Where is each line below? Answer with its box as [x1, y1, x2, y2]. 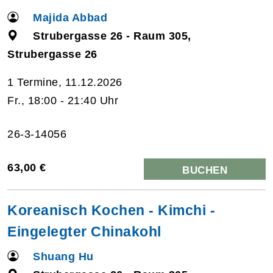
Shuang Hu [33, 250, 94, 263]
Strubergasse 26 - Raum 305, [33, 29, 191, 42]
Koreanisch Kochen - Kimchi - [7, 202, 215, 218]
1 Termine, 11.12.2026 [7, 76, 122, 88]
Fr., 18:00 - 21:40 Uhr [7, 94, 118, 107]
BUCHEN [182, 164, 227, 176]
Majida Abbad [33, 11, 108, 24]
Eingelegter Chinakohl [7, 223, 161, 239]
